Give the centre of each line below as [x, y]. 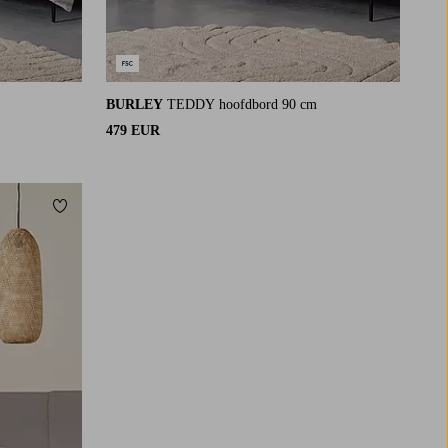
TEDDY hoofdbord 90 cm [242, 105]
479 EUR [133, 131]
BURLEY [134, 105]
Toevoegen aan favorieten [136, 211]
